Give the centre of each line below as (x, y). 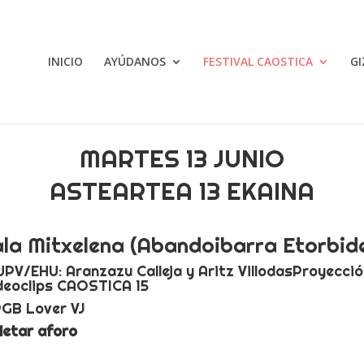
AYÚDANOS (134, 61)
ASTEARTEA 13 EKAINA (182, 191)
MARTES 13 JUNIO (182, 158)
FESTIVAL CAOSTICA (258, 61)
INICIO (65, 61)
